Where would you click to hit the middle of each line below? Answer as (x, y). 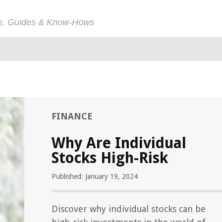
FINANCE (72, 116)
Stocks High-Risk (110, 158)
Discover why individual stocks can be (129, 209)
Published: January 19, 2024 (95, 176)
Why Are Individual (119, 143)
